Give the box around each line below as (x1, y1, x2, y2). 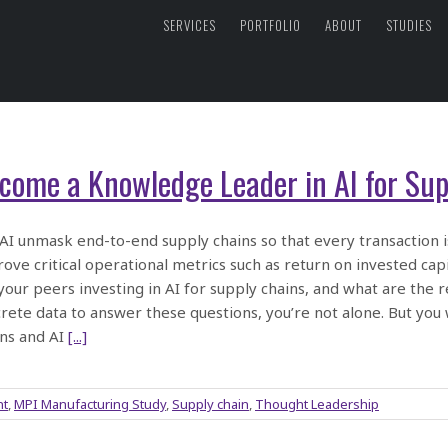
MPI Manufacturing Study (14, 395, 166, 413)
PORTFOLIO (240, 14, 301, 35)
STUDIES (386, 14, 432, 35)
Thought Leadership (255, 395, 379, 413)
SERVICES (163, 14, 216, 35)
